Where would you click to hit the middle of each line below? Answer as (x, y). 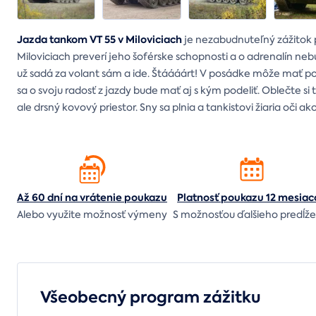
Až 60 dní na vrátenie (71, 198)
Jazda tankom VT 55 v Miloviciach (99, 40)
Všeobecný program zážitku (151, 298)
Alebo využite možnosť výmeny (92, 215)
